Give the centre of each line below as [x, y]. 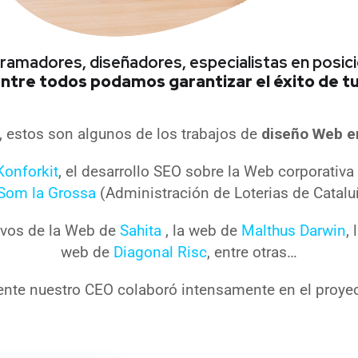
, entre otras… [252, 252]
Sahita [143, 230]
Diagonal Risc [160, 252]
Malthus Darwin [294, 230]
